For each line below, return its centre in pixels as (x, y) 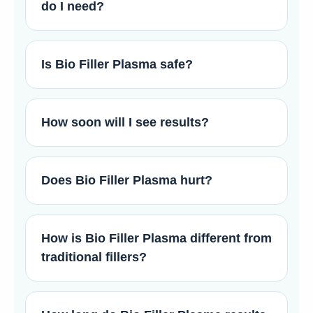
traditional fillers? (94, 257)
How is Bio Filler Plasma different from (156, 239)
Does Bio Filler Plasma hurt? (127, 181)
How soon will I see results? (125, 123)
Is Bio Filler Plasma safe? (117, 65)
